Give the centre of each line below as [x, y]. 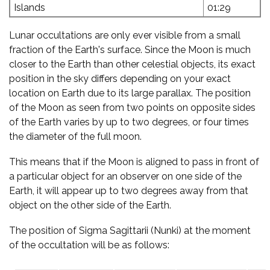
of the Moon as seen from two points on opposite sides [132, 108]
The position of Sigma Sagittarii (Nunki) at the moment [130, 231]
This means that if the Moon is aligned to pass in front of [134, 162]
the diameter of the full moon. [75, 137]
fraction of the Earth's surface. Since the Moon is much [130, 50]
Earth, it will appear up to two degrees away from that [129, 191]
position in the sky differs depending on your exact [120, 79]
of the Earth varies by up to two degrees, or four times [129, 122]
